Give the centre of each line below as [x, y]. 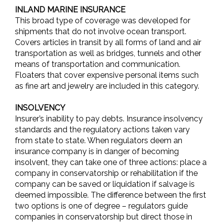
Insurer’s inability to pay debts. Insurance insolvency [109, 119]
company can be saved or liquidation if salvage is [105, 184]
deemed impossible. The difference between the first [111, 195]
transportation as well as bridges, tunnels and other [108, 53]
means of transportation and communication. [98, 64]
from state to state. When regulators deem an [99, 140]
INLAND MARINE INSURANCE [70, 10]
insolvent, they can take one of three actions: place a [111, 162]
